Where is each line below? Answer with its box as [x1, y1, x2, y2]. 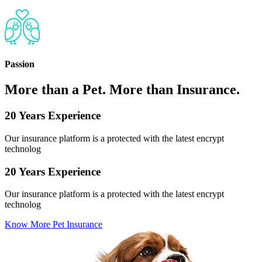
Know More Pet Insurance [5, 219, 102, 230]
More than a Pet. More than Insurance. [5, 82, 240, 98]
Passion [5, 58, 35, 69]
